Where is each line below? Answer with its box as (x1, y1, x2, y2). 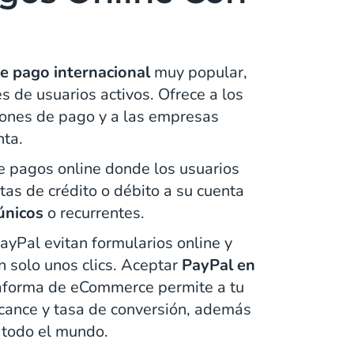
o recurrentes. (43, 201, 145, 224)
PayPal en (181, 254, 255, 276)
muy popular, (149, 61, 247, 83)
